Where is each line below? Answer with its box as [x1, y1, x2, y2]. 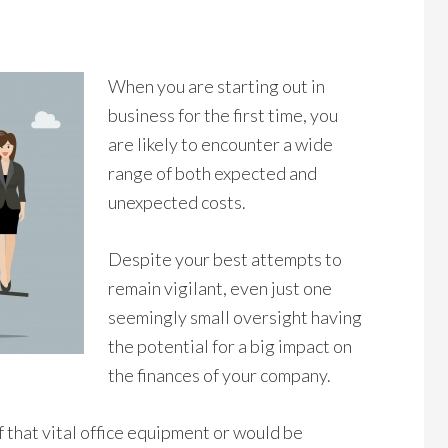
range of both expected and [108, 162, 317, 184]
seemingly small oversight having [108, 306, 362, 328]
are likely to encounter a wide [108, 133, 333, 155]
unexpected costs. [108, 191, 246, 213]
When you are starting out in [108, 75, 325, 97]
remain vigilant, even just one [108, 277, 332, 299]
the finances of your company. [108, 364, 331, 386]
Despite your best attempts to [108, 248, 342, 270]
